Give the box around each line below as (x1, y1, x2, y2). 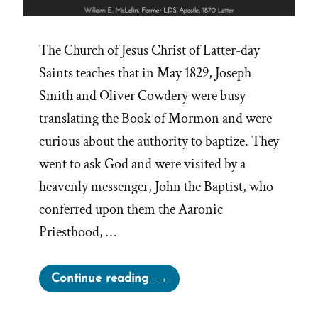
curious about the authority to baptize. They (39, 132, 279, 151)
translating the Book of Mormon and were (39, 109, 272, 128)
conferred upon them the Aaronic (39, 200, 223, 219)
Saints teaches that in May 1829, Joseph (39, 64, 251, 83)
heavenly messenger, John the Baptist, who (39, 177, 273, 197)
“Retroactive (148, 269, 216, 282)
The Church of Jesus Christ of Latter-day (39, 41, 260, 60)
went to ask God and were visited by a (39, 155, 246, 174)
